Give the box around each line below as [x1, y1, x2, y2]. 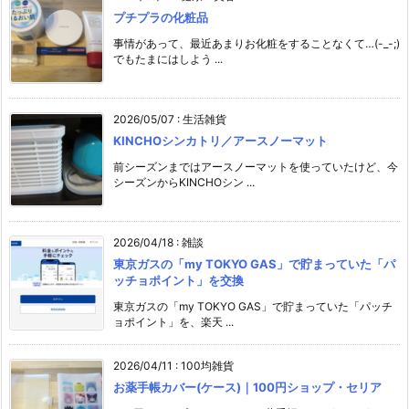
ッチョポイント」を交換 [113, 272, 244, 288]
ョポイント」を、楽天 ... [113, 314, 234, 329]
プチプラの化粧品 [113, 9, 208, 25]
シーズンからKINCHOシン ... [113, 174, 255, 189]
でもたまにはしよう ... [113, 51, 223, 66]
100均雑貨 [181, 358, 234, 372]
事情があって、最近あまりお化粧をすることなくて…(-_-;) [113, 36, 400, 50]
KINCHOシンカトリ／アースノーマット [113, 132, 328, 148]
